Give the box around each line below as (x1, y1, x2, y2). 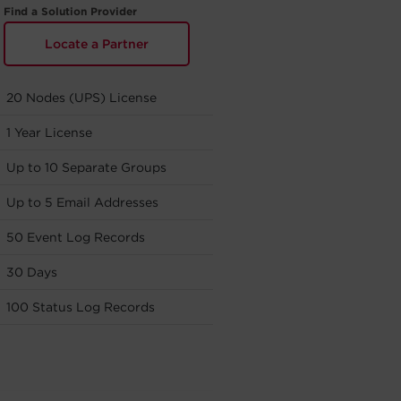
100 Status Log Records (6, 300, 155, 314)
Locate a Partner (44, 37, 149, 51)
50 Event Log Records (6, 230, 145, 244)
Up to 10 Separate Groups (6, 160, 166, 175)
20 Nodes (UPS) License (6, 90, 157, 105)
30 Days (6, 265, 57, 279)
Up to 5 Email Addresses (6, 195, 158, 209)
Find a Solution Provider (3, 4, 137, 18)
